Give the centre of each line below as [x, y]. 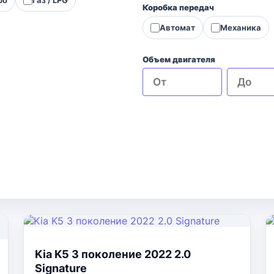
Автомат [177, 27]
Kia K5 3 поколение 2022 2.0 [113, 254]
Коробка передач [178, 7]
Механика [241, 27]
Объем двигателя [179, 59]
